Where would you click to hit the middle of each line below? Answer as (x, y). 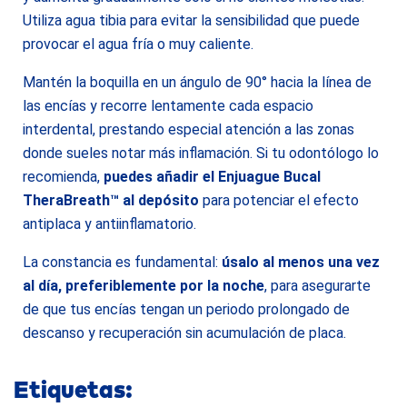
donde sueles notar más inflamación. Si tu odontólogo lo (201, 153)
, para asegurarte (318, 286)
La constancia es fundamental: (122, 262)
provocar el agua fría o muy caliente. (138, 44)
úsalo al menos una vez (301, 262)
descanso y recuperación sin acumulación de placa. (184, 333)
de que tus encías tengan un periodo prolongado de (186, 309)
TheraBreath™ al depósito (111, 200)
